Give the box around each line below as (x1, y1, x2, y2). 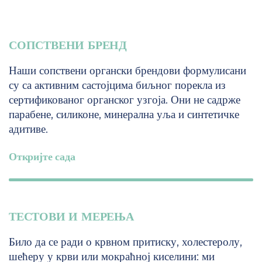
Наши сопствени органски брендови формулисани (9, 64, 246, 78)
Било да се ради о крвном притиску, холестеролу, (9, 235, 242, 249)
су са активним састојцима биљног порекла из (9, 78, 226, 92)
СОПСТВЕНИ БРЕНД (9, 38, 127, 53)
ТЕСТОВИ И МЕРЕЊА (9, 209, 134, 224)
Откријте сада (9, 150, 75, 164)
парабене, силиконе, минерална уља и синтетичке (9, 108, 239, 122)
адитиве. (9, 122, 48, 136)
